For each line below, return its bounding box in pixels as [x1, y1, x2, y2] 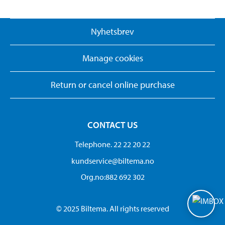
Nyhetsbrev [91, 26, 134, 38]
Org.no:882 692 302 [80, 172, 145, 182]
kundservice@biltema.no [71, 155, 154, 166]
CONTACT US [87, 119, 138, 131]
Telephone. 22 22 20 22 [75, 139, 150, 150]
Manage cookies [82, 52, 143, 64]
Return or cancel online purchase [50, 79, 175, 91]
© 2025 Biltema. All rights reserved [56, 203, 169, 214]
